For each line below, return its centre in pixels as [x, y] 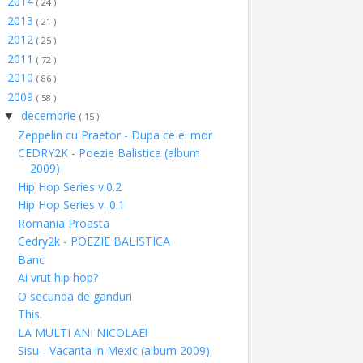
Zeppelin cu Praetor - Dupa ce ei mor [115, 135]
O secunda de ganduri [75, 296]
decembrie [50, 115]
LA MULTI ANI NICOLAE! [82, 332]
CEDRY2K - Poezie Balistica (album [109, 153]
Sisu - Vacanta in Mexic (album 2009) [113, 350]
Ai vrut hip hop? [58, 278]
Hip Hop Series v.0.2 [69, 186]
